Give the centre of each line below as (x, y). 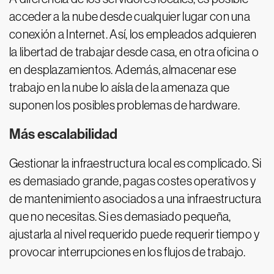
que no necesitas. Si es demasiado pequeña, (120, 217)
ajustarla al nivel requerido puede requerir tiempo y (135, 234)
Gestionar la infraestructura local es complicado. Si (135, 163)
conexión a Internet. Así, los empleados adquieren (133, 34)
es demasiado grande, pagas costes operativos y (133, 181)
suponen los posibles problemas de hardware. (124, 105)
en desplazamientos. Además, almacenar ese (123, 70)
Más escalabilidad (63, 134)
